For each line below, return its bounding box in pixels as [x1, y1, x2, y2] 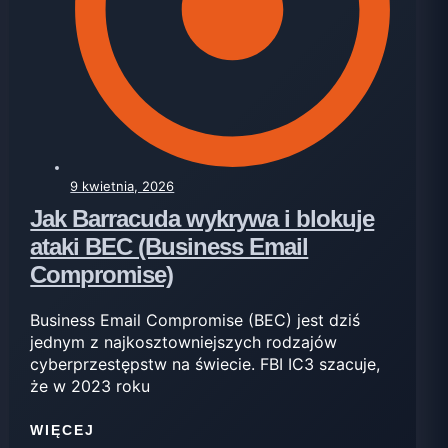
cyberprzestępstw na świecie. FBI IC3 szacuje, [30, 353, 381, 374]
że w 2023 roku [30, 375, 151, 396]
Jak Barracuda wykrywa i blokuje [30, 204, 375, 232]
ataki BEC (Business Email [30, 232, 309, 260]
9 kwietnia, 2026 [70, 177, 175, 194]
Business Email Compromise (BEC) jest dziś [30, 309, 361, 330]
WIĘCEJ [30, 422, 96, 439]
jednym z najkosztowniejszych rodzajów [30, 331, 338, 352]
